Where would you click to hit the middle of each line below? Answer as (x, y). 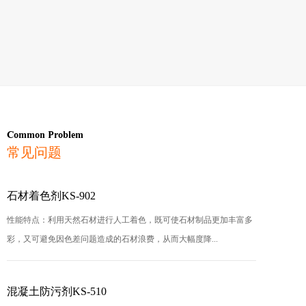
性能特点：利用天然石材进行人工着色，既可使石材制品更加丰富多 (130, 220)
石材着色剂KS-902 (51, 195)
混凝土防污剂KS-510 (57, 291)
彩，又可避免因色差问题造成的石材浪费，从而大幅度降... (112, 239)
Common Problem (45, 136)
